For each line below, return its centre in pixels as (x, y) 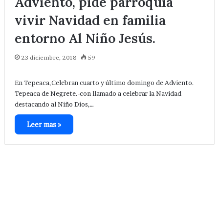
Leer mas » (44, 125)
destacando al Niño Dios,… (54, 104)
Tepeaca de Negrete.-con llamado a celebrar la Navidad (98, 94)
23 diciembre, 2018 (49, 58)
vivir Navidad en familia (90, 20)
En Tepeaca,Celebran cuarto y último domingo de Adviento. (104, 83)
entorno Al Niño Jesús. (85, 38)
